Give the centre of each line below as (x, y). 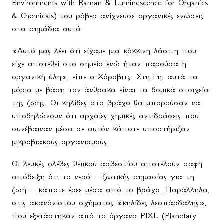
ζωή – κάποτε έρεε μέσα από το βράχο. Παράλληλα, (111, 190)
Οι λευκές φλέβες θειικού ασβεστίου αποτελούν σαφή (107, 164)
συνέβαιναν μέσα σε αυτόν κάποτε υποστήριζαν (101, 129)
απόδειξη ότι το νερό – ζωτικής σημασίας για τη (103, 177)
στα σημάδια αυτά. (48, 29)
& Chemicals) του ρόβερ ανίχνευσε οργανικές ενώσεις (108, 16)
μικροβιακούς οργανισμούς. (61, 142)
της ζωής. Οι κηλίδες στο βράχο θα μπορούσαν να (106, 103)
